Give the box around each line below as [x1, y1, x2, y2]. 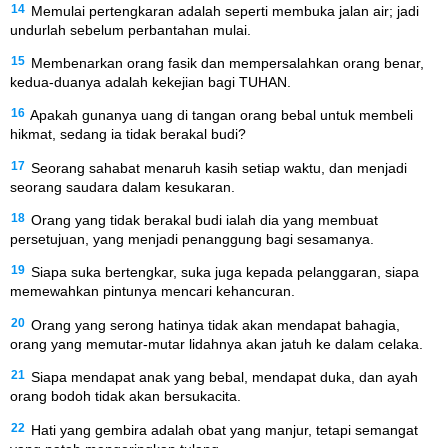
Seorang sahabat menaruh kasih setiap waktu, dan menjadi [31, 159, 407, 176]
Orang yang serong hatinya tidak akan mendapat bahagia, [31, 316, 400, 333]
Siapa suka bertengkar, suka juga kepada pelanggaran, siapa [31, 264, 419, 281]
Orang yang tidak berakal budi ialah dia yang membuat [31, 212, 378, 229]
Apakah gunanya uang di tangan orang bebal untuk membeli [30, 107, 413, 124]
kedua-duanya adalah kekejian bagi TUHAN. [10, 73, 291, 90]
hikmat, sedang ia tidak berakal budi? [10, 126, 246, 143]
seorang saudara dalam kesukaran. [10, 178, 235, 195]
